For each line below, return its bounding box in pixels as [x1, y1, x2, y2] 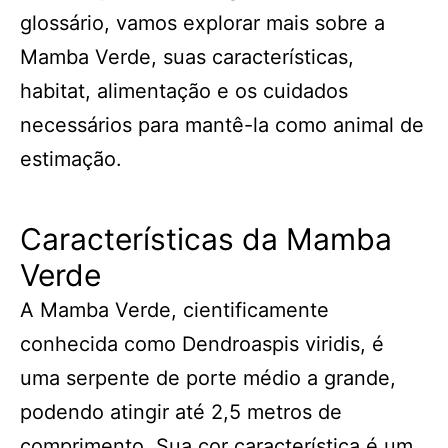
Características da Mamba [20, 221, 392, 257]
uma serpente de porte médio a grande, [20, 366, 396, 390]
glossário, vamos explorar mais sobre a [20, 11, 385, 35]
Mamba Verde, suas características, [20, 45, 354, 69]
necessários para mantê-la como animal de [20, 113, 424, 137]
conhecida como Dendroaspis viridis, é [20, 332, 384, 356]
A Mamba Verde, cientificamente [20, 298, 329, 322]
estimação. [20, 147, 122, 171]
